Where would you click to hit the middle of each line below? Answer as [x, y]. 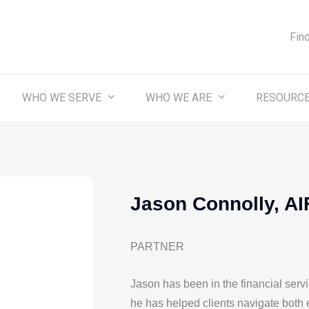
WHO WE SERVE [62, 97]
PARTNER [158, 247]
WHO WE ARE [179, 97]
